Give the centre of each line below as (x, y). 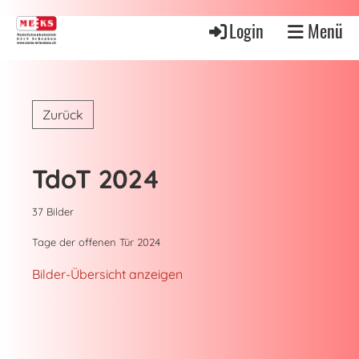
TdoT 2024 (96, 179)
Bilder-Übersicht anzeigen (107, 274)
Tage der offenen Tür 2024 (96, 242)
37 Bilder (53, 212)
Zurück (63, 115)
